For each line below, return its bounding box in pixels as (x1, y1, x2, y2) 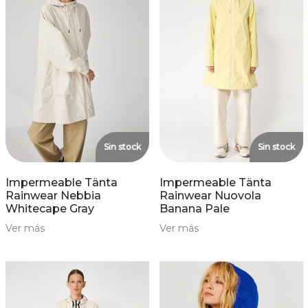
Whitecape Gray (5, 201, 94, 215)
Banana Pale (159, 201, 230, 215)
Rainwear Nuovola (159, 188, 261, 202)
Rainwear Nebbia (5, 188, 101, 202)
